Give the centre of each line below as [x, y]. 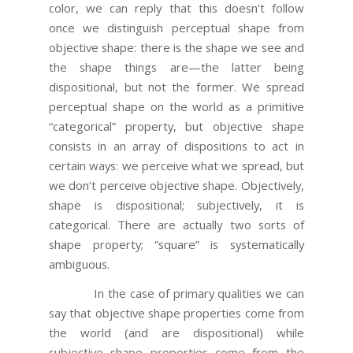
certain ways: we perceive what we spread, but [176, 165]
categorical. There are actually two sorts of [176, 224]
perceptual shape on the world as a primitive [176, 106]
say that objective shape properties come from [176, 313]
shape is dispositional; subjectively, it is [176, 204]
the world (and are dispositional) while [176, 333]
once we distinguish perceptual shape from [176, 27]
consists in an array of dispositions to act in [176, 145]
